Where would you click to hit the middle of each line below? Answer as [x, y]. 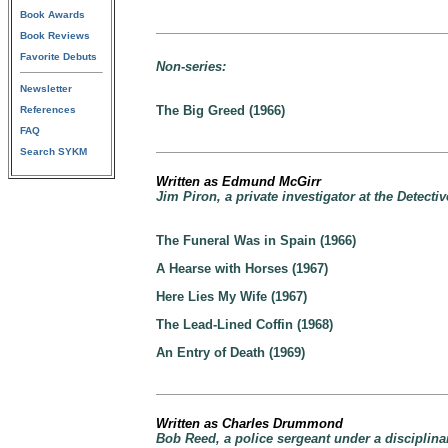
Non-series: [191, 66]
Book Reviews [55, 35]
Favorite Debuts [58, 56]
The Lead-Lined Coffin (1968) [244, 324]
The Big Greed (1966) [220, 110]
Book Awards [52, 14]
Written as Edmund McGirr [238, 181]
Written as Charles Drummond [249, 423]
